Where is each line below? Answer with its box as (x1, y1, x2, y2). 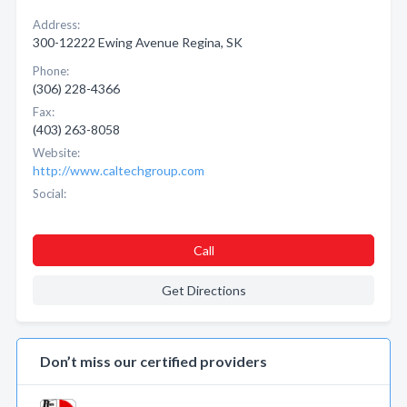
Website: (33, 145, 80, 160)
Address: (33, 17, 80, 32)
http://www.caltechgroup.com (33, 163, 204, 178)
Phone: (33, 64, 69, 78)
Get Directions (161, 283, 246, 298)
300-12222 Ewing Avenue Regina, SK (33, 35, 243, 50)
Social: (33, 186, 66, 201)
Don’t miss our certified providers (40, 352, 267, 370)
